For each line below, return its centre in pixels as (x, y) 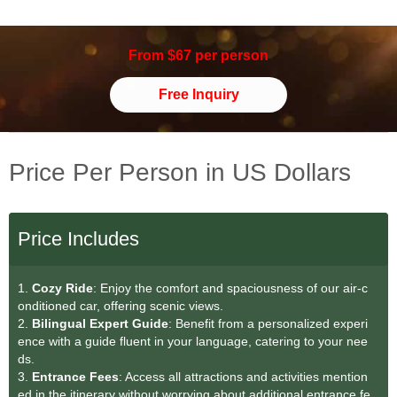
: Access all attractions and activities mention (243, 377)
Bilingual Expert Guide (100, 324)
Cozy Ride (62, 288)
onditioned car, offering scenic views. (121, 306)
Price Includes (78, 239)
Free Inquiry (198, 95)
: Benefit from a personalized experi (268, 324)
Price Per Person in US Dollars (180, 173)
